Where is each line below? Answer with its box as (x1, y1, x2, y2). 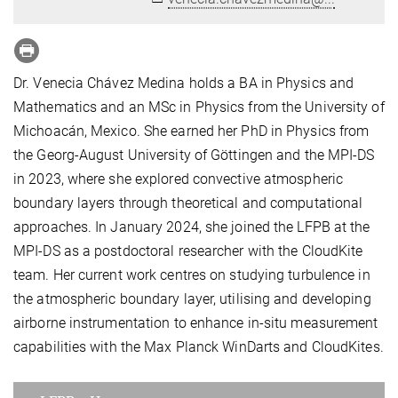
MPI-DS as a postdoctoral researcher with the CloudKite (13, 243, 363, 260)
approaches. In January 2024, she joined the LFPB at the (13, 219, 370, 236)
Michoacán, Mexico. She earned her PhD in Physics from (13, 123, 370, 140)
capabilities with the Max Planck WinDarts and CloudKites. (13, 338, 384, 356)
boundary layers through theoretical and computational (13, 195, 363, 212)
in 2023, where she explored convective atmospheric (13, 171, 344, 188)
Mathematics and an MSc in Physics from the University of (13, 99, 385, 116)
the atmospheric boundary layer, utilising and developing (13, 291, 371, 308)
